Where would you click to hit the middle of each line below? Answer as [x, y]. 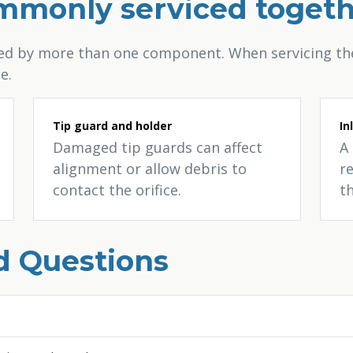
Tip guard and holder [112, 126]
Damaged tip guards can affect [158, 147]
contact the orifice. [117, 190]
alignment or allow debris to [150, 169]
